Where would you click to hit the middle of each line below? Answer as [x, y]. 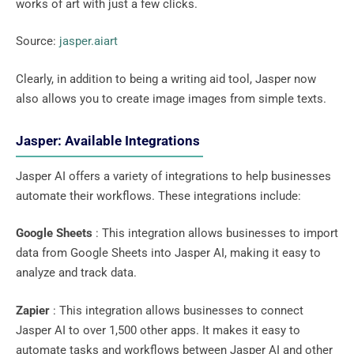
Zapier [33, 310]
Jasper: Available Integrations [109, 140]
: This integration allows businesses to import [215, 233]
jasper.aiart [88, 41]
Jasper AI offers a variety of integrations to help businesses [173, 176]
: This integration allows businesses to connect [177, 310]
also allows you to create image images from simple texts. [173, 98]
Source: [38, 41]
